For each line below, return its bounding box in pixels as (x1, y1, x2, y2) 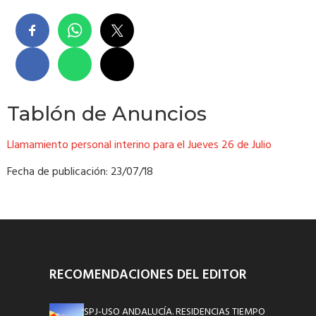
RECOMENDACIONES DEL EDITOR (49, 264, 247, 286)
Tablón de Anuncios (7, 101, 207, 126)
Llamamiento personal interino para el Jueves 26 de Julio (7, 135, 272, 154)
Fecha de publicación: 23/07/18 (7, 163, 153, 182)
